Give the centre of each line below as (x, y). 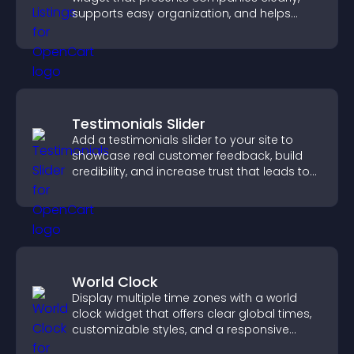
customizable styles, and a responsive (181, 330)
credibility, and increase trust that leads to (191, 171)
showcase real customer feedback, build (187, 156)
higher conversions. (127, 187)
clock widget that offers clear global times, (192, 314)
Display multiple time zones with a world (185, 298)
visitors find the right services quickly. (175, 29)
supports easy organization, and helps (181, 13)
